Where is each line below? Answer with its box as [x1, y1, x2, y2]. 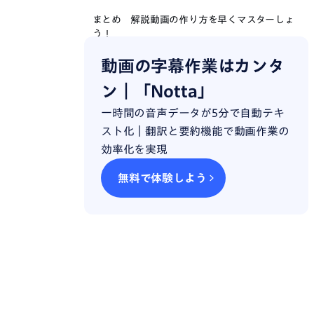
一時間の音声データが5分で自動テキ [101, 107, 285, 118]
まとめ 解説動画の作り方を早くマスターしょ [93, 15, 294, 25]
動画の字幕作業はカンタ [101, 57, 285, 74]
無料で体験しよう [118, 172, 207, 184]
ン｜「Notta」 [101, 83, 214, 100]
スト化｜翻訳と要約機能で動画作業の [101, 125, 289, 137]
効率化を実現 [101, 144, 168, 155]
